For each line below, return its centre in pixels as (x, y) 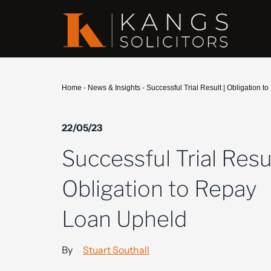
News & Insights (114, 88)
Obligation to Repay (159, 189)
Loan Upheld (124, 219)
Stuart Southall (116, 250)
